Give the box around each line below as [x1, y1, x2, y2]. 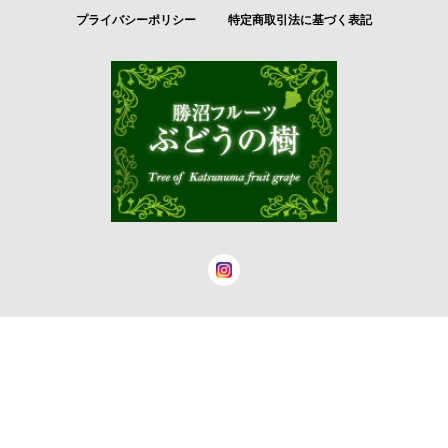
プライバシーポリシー [76, 12, 196, 27]
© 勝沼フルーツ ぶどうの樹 [162, 379, 286, 391]
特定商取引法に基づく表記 [228, 12, 372, 27]
